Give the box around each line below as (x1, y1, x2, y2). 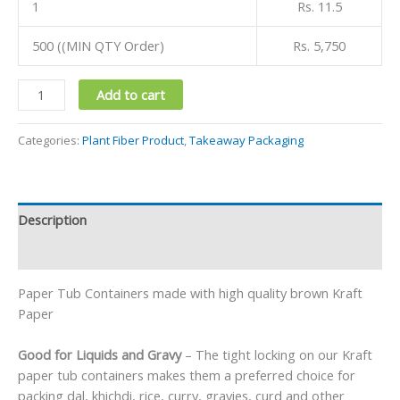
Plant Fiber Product (82, 131, 184, 148)
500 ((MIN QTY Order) (31, 37, 164, 55)
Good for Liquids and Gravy (18, 346, 181, 364)
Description (18, 210, 87, 229)
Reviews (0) (18, 244, 85, 262)
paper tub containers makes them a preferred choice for (18, 366, 355, 385)
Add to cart (96, 85, 165, 104)
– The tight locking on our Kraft (181, 346, 372, 364)
